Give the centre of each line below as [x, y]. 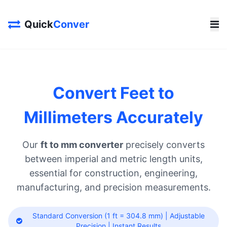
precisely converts [164, 145]
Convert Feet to [113, 93]
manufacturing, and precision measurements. [113, 187]
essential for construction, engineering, [113, 173]
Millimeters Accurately [113, 117]
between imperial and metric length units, [113, 159]
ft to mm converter [82, 145]
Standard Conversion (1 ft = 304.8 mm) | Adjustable [119, 216]
